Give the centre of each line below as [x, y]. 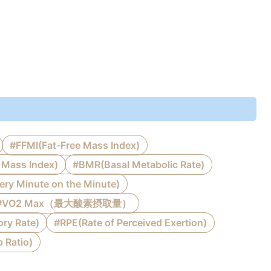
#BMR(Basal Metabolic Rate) [139, 165]
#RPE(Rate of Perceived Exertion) [130, 223]
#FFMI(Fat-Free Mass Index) [75, 145]
